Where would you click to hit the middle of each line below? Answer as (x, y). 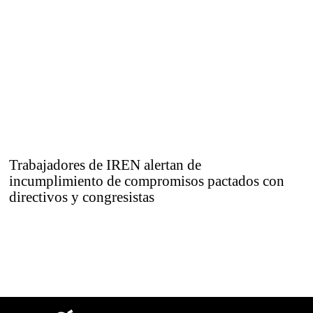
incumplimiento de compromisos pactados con (147, 181)
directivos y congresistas (82, 197)
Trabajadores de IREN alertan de (105, 165)
